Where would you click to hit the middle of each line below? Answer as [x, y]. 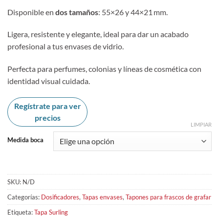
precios [47, 117]
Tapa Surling [51, 212]
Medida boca [25, 140]
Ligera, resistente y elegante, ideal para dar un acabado [98, 34]
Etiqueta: [21, 212]
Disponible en [31, 12]
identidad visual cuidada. [49, 81]
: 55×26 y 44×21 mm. [133, 12]
